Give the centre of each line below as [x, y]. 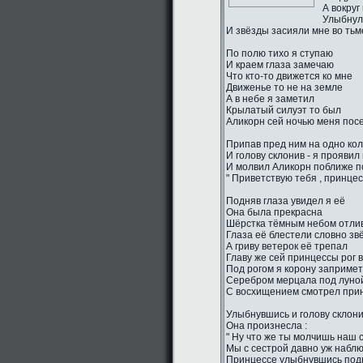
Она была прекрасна [274, 212]
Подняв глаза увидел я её [286, 201]
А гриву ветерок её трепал [287, 246]
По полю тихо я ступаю [280, 53]
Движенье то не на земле [284, 88]
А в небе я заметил [270, 99]
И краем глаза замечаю [280, 65]
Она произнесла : [267, 326]
